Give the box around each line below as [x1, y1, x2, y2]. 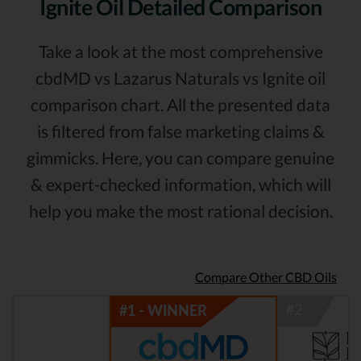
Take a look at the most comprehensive [38, 41, 323, 62]
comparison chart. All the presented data [31, 94, 330, 115]
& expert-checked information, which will [30, 174, 331, 195]
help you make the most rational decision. [28, 201, 333, 222]
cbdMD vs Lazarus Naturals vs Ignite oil [35, 68, 326, 89]
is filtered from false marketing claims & [36, 121, 325, 142]
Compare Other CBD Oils [195, 269, 337, 285]
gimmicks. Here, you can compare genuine [27, 147, 334, 168]
